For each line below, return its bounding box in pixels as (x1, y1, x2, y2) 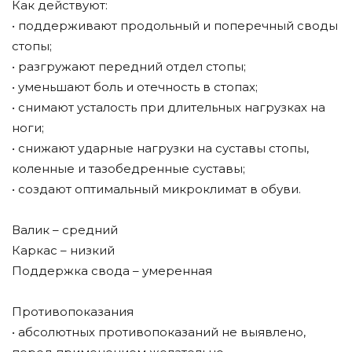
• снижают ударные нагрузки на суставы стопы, (12, 141, 309, 156)
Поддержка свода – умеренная (12, 263, 212, 279)
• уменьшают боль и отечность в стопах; (12, 79, 258, 95)
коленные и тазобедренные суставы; (12, 161, 245, 177)
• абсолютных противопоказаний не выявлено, (12, 324, 306, 340)
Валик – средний (12, 222, 118, 238)
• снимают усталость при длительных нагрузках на (12, 100, 325, 115)
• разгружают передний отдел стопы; (12, 59, 246, 75)
